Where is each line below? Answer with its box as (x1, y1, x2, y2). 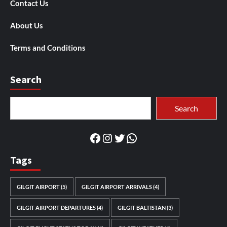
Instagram (101, 130, 154, 145)
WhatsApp (125, 130, 181, 145)
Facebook (89, 130, 140, 145)
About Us (10, 21, 43, 30)
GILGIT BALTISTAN (118, 204, 166, 211)
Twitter (113, 130, 152, 145)
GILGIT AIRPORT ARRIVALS (82, 183, 152, 191)
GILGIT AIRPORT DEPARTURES (17, 204, 96, 211)
